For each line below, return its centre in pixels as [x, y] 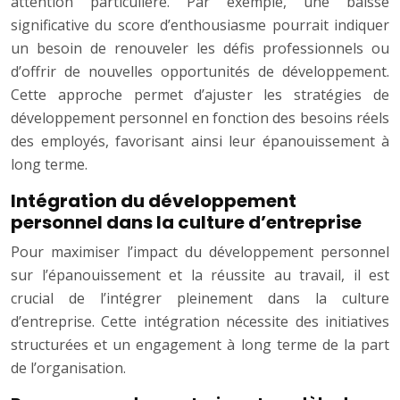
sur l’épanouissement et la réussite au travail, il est [200, 275]
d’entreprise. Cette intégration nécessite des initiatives [200, 322]
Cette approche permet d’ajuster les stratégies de [200, 95]
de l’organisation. [68, 368]
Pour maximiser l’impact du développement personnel [200, 252]
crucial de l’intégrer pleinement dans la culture [200, 299]
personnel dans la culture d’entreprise [186, 223]
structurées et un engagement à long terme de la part [200, 345]
